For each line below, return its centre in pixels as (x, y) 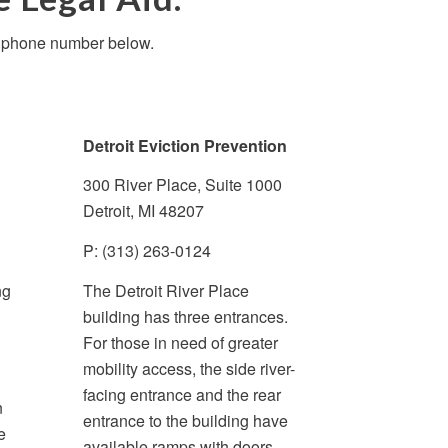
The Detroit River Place (166, 290)
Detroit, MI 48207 (144, 211)
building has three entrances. (186, 316)
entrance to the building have (186, 420)
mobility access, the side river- (189, 368)
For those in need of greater (181, 342)
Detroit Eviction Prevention (185, 145)
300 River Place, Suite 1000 (183, 185)
